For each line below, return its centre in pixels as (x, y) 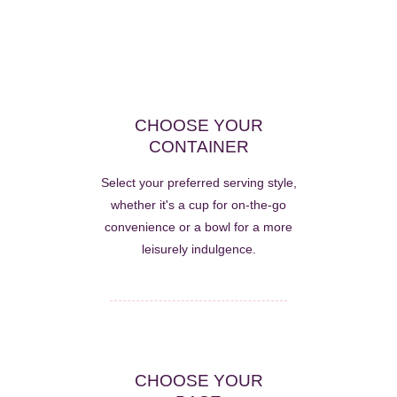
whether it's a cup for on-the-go (198, 205)
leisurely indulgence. (198, 249)
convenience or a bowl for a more (198, 227)
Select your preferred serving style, (198, 183)
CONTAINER (198, 147)
